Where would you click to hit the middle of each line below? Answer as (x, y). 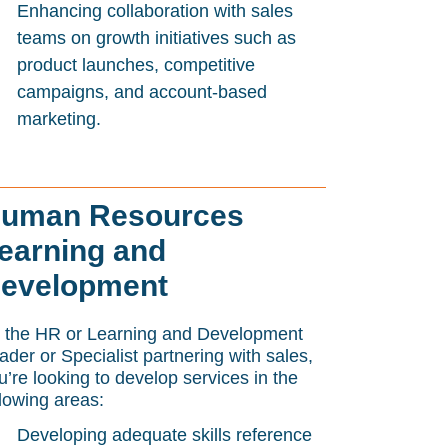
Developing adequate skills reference (165, 435)
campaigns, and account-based (142, 92)
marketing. (59, 119)
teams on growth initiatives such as (157, 38)
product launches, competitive (136, 65)
